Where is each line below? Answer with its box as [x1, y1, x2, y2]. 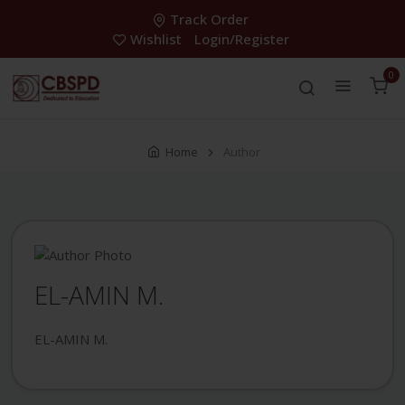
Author [223, 144, 260, 161]
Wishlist [129, 30, 182, 48]
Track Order [170, 10, 249, 28]
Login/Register [193, 30, 289, 48]
